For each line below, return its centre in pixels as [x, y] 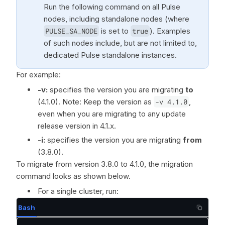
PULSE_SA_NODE [71, 31]
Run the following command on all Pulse [112, 7]
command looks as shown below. [73, 176]
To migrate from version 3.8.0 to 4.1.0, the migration [104, 164]
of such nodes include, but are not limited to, [120, 43]
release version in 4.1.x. [77, 126]
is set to [115, 31]
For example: [38, 75]
